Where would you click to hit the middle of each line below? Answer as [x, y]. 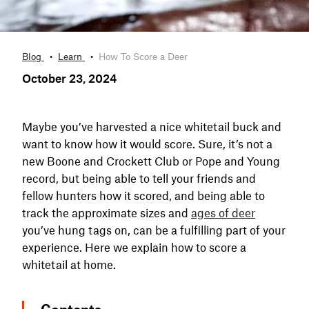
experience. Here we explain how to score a [134, 247]
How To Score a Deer [143, 56]
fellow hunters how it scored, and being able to [143, 195]
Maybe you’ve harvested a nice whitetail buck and [152, 126]
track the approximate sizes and [107, 212]
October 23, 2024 [69, 78]
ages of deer [223, 212]
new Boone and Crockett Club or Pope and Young [151, 160]
